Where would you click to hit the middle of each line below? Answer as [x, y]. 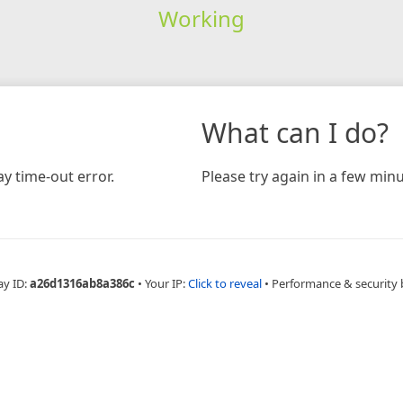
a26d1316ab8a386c [82, 283]
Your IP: [166, 283]
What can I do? [295, 132]
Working [201, 18]
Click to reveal [224, 283]
